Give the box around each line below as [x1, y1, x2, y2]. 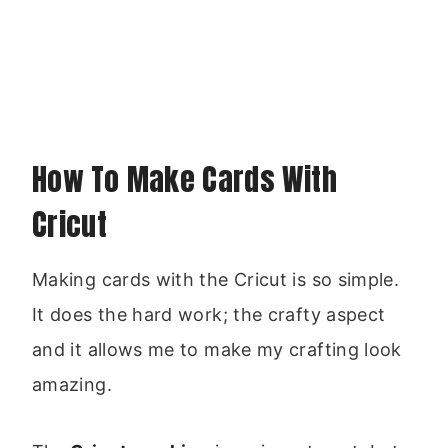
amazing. [32, 373, 112, 395]
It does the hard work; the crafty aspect [32, 303, 386, 325]
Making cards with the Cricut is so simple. [32, 268, 400, 290]
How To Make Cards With [32, 156, 337, 202]
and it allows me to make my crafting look [32, 338, 402, 360]
